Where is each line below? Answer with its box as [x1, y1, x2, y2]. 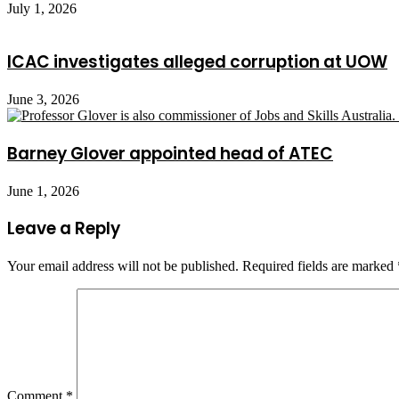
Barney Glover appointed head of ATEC [7, 141, 333, 166]
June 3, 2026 [7, 92, 79, 108]
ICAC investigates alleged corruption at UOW [7, 50, 387, 75]
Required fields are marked [242, 258, 397, 274]
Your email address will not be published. [7, 258, 239, 274]
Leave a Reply [7, 216, 120, 241]
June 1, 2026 [7, 183, 79, 199]
